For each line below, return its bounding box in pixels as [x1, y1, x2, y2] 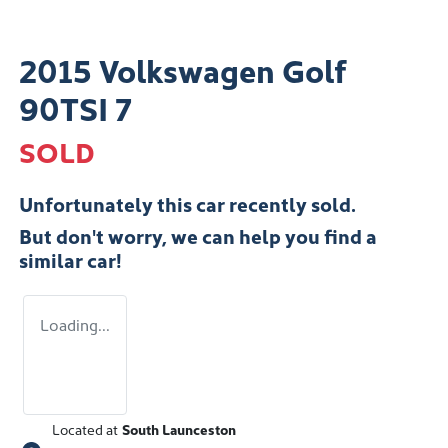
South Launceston [122, 418, 236, 439]
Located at [52, 418, 118, 439]
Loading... [40, 312, 110, 335]
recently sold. [225, 188, 356, 217]
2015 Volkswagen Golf [19, 46, 347, 91]
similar [19, 244, 87, 273]
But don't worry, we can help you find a [19, 220, 377, 249]
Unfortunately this [19, 188, 196, 217]
